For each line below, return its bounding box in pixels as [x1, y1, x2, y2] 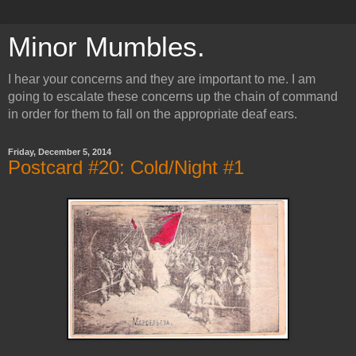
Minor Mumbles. [8, 32, 205, 62]
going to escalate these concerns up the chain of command [8, 90, 338, 103]
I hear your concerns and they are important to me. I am [8, 72, 315, 86]
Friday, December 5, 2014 [8, 147, 111, 157]
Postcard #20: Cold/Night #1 [8, 157, 244, 178]
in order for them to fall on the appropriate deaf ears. [8, 107, 297, 121]
